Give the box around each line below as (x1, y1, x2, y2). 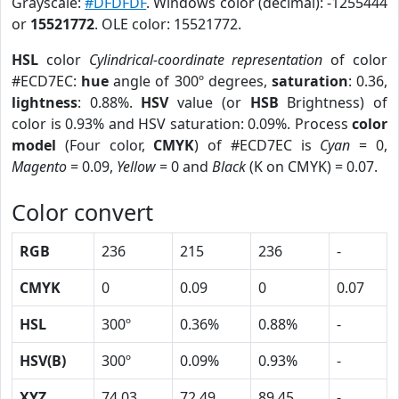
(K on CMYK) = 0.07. (246, 157, 378, 176)
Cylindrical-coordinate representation (88, 50, 323, 69)
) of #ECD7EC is (194, 135, 321, 155)
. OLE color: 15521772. (94, 14, 241, 34)
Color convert (12, 197, 153, 227)
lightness (12, 93, 77, 112)
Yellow (117, 157, 156, 176)
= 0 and (156, 157, 212, 176)
